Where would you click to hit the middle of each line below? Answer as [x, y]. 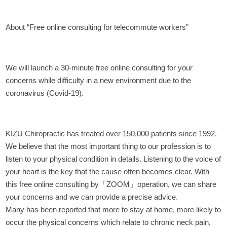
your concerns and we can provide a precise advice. [92, 197]
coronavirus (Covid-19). [45, 93]
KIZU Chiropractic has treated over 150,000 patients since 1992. [111, 133]
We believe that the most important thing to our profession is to [108, 146]
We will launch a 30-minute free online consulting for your [99, 67]
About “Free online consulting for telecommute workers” [97, 27]
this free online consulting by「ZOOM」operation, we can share [111, 184]
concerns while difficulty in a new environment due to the [99, 80]
